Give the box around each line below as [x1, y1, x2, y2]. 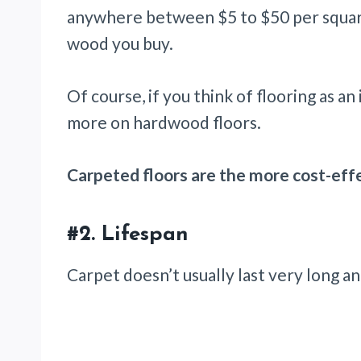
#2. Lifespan [67, 223, 189, 246]
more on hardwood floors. [67, 111, 268, 132]
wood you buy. [67, 32, 173, 53]
